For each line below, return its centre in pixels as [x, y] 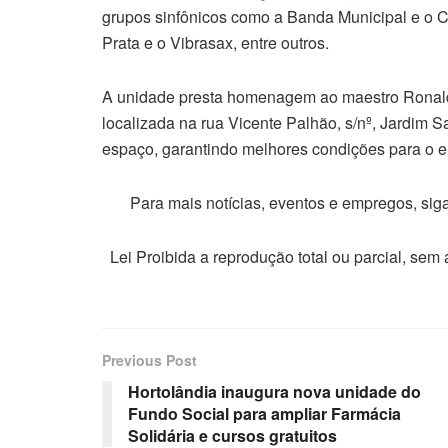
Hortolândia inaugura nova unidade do [274, 392]
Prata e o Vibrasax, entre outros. [215, 43]
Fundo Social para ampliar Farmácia [264, 414]
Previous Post [149, 360]
